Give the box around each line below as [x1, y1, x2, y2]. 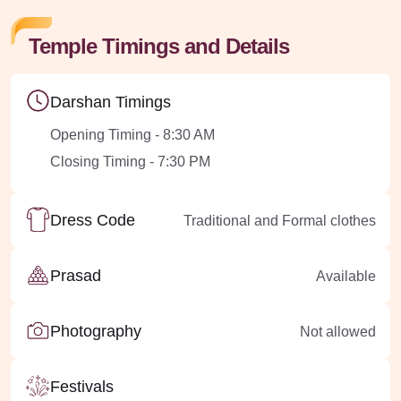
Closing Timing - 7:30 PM [50, 154, 210, 170]
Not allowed [300, 323, 376, 339]
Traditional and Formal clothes [183, 212, 376, 228]
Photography [50, 322, 141, 341]
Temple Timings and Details [29, 34, 289, 59]
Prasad [50, 267, 101, 286]
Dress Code [50, 211, 135, 230]
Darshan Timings [50, 93, 171, 112]
